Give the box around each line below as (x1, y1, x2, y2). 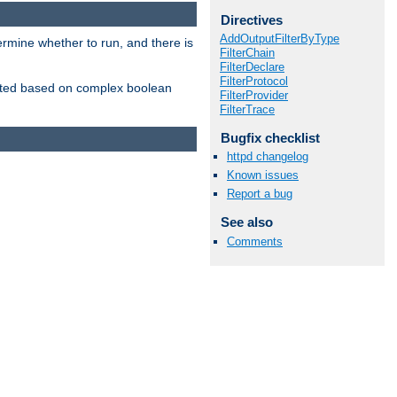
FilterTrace (220, 102, 275, 116)
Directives (220, 12, 283, 28)
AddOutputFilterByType (220, 31, 339, 45)
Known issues (227, 168, 299, 183)
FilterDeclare (220, 59, 284, 74)
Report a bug (227, 187, 292, 201)
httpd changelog (227, 150, 308, 163)
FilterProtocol (220, 74, 288, 88)
